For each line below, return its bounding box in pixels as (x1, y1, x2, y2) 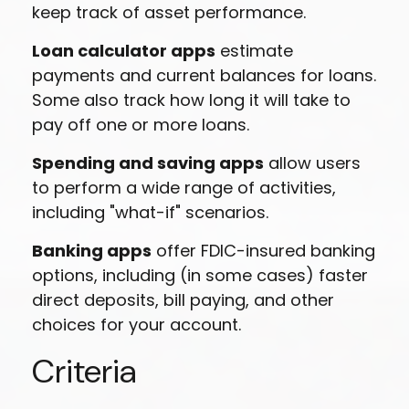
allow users (264, 152, 361, 174)
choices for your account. (32, 313, 241, 336)
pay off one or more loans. (32, 113, 249, 136)
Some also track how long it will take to (32, 89, 351, 111)
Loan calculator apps (32, 39, 215, 62)
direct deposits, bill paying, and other (32, 288, 334, 311)
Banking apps (32, 239, 152, 262)
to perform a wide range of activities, (32, 176, 336, 199)
